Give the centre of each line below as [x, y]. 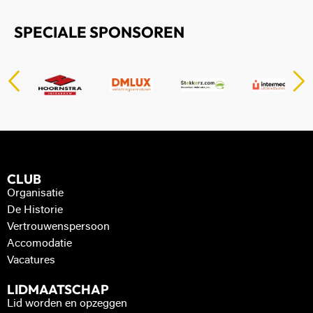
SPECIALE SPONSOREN [99, 32]
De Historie [35, 210]
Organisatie [35, 193]
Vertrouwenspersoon [58, 227]
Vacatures [31, 260]
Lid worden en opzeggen [67, 304]
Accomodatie [39, 243]
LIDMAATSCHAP [58, 289]
